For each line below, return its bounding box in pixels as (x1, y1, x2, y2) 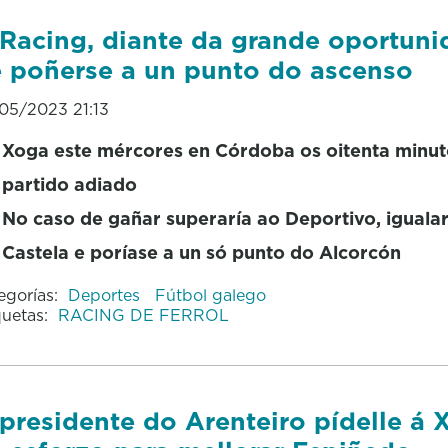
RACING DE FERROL (57, 303, 229, 326)
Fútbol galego (154, 283, 266, 306)
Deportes (67, 283, 145, 306)
